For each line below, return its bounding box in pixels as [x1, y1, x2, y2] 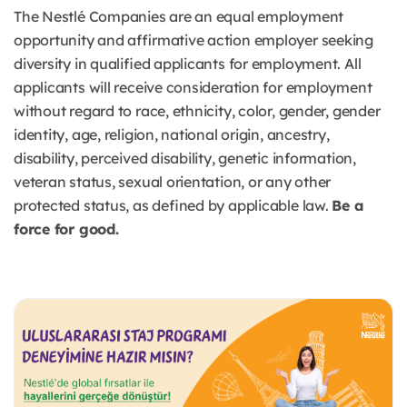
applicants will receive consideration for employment [14, 78, 372, 97]
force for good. [14, 220, 119, 239]
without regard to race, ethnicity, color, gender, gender [14, 102, 381, 121]
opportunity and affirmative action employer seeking [14, 31, 373, 50]
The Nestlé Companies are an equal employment [14, 7, 344, 26]
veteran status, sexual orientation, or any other [14, 173, 332, 192]
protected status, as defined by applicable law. [14, 196, 333, 215]
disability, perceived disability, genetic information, [14, 149, 356, 168]
